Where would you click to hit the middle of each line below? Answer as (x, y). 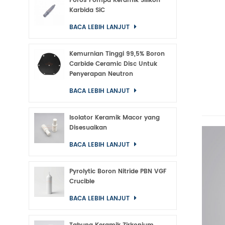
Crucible (82, 182)
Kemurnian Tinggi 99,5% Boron (117, 54)
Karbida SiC (87, 10)
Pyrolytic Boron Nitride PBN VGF (118, 172)
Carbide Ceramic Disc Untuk (113, 64)
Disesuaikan (88, 128)
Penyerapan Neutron (101, 74)
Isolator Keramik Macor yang (115, 118)
